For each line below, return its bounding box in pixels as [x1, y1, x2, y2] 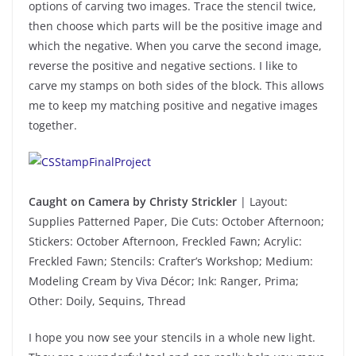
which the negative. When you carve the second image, [29, 37, 322, 53]
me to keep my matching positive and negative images [29, 97, 318, 113]
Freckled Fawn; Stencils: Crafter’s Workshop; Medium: [29, 253, 313, 269]
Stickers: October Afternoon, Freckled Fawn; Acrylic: [29, 233, 302, 249]
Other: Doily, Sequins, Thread [29, 292, 186, 308]
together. [29, 117, 77, 133]
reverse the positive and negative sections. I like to [29, 57, 297, 73]
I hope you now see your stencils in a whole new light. [29, 329, 315, 345]
